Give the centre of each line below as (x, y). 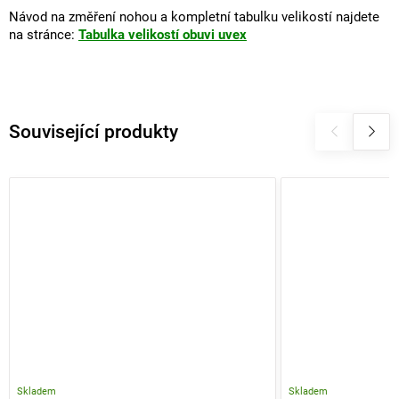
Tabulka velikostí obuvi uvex (163, 35)
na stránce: (44, 35)
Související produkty (94, 132)
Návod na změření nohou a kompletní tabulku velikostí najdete (194, 17)
